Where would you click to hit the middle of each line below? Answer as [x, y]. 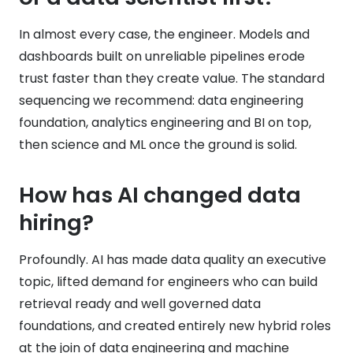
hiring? [56, 222]
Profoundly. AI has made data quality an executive [173, 259]
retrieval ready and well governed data [140, 303]
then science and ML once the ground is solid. [158, 144]
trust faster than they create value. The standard [172, 78]
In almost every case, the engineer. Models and [164, 34]
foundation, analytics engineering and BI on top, [165, 122]
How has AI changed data [160, 195]
